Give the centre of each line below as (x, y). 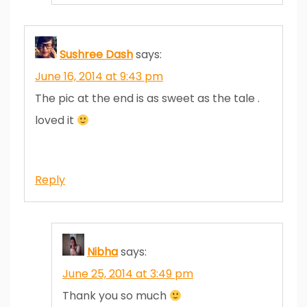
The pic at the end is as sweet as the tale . (147, 98)
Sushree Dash (96, 54)
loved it (56, 120)
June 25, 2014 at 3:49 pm (128, 273)
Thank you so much (116, 295)
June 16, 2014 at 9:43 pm (99, 76)
